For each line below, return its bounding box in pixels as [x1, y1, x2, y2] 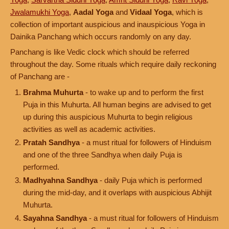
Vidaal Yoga [130, 8, 172, 16]
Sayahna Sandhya [23, 214, 87, 222]
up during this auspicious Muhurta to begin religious [23, 112, 193, 121]
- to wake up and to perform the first [83, 88, 203, 97]
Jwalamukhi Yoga [10, 8, 69, 16]
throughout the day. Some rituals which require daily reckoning [10, 60, 216, 68]
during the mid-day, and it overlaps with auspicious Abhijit [23, 188, 212, 197]
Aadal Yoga [73, 8, 113, 16]
